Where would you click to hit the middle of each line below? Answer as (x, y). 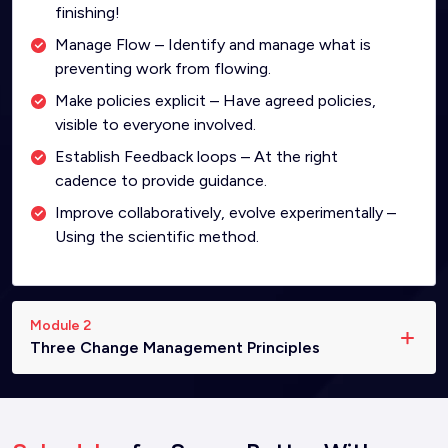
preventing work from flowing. (163, 68)
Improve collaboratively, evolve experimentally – (225, 212)
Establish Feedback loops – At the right (196, 156)
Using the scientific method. (157, 236)
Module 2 (60, 325)
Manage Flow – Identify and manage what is (213, 44)
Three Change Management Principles (175, 347)
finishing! (87, 12)
